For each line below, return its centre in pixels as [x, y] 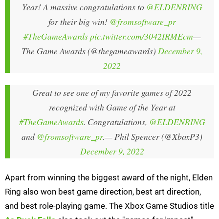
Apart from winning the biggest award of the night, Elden [109, 178]
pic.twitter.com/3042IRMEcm [141, 36]
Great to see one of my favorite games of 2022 [112, 93]
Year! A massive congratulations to [84, 7]
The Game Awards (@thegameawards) [90, 51]
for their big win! [79, 22]
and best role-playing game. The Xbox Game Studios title [109, 206]
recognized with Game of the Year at [112, 107]
